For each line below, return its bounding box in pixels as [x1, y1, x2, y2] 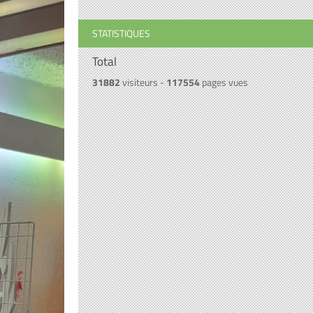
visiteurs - [120, 75, 166, 89]
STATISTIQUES [92, 26, 150, 41]
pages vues [200, 75, 248, 89]
